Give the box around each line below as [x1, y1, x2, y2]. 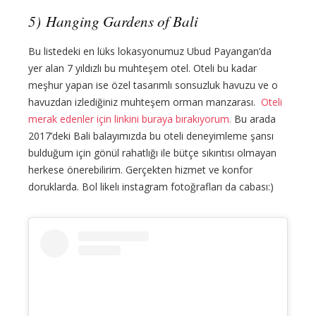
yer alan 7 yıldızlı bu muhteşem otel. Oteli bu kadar [28, 61, 257, 75]
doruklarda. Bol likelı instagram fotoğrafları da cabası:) [28, 179, 274, 193]
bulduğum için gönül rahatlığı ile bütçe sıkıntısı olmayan [28, 145, 276, 159]
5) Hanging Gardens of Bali [28, 11, 198, 32]
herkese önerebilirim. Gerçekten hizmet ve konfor [28, 162, 253, 176]
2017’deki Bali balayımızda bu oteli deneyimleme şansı [28, 128, 274, 142]
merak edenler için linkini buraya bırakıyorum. [28, 111, 231, 126]
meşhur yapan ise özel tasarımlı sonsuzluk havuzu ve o [28, 78, 278, 92]
